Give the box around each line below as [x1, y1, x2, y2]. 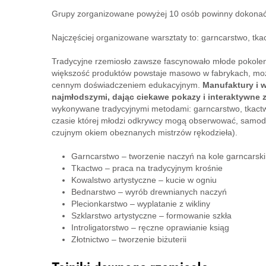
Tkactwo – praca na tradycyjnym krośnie [71, 163, 223, 173]
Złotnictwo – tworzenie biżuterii [71, 235, 186, 244]
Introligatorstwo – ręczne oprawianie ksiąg [71, 223, 229, 232]
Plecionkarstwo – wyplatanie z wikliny [71, 199, 210, 208]
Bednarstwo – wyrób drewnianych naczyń [71, 187, 227, 197]
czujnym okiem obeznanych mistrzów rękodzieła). [52, 128, 237, 137]
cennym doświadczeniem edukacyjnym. [52, 80, 202, 90]
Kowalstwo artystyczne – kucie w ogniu [71, 175, 217, 185]
